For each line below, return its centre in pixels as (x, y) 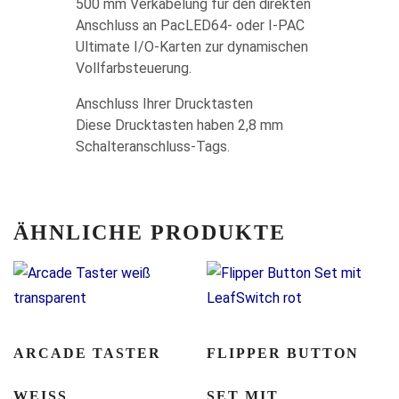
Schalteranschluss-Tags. (152, 147)
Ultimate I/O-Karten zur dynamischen (191, 47)
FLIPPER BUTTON (283, 353)
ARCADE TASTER (87, 353)
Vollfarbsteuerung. (133, 68)
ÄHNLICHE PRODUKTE (150, 232)
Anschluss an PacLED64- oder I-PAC (190, 25)
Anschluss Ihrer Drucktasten (164, 104)
